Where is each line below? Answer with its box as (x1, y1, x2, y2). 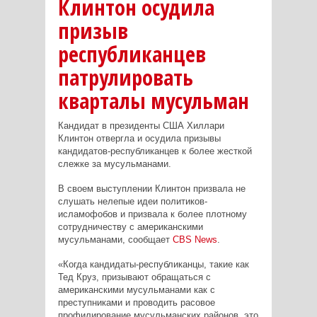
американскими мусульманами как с (57, 284, 215, 296)
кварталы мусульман (57, 86, 249, 116)
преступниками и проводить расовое (57, 297, 215, 309)
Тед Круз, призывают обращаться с (57, 272, 211, 283)
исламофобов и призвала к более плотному (57, 209, 247, 220)
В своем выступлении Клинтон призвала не (57, 183, 246, 195)
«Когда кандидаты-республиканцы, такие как (57, 259, 249, 270)
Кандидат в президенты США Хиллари (57, 120, 224, 132)
